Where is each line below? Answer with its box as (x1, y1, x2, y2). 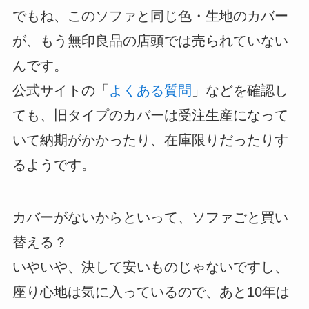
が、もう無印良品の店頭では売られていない (12, 32, 288, 48)
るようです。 (12, 157, 95, 172)
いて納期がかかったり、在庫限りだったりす (12, 132, 288, 148)
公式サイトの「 (12, 82, 109, 98)
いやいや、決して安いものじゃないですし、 (12, 259, 288, 275)
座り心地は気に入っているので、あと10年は (12, 283, 290, 299)
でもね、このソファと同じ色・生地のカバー (12, 8, 288, 23)
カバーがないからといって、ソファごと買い (12, 209, 288, 225)
